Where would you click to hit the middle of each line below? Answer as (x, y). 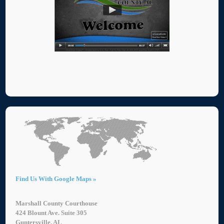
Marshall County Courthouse (57, 203)
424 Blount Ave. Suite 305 (51, 213)
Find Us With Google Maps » (56, 179)
